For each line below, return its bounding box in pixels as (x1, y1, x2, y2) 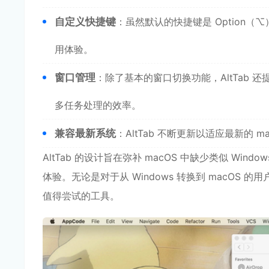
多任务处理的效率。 (55, 99, 141, 111)
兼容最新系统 (55, 127, 116, 139)
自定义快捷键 (55, 16, 116, 28)
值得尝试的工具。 (43, 190, 119, 202)
